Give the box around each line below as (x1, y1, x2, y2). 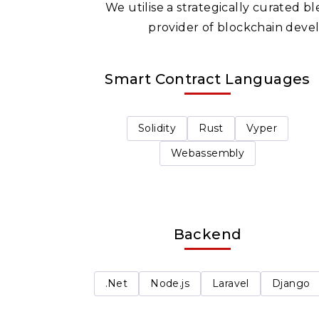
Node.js (150, 276, 190, 290)
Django (271, 276, 310, 290)
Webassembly (170, 147, 245, 159)
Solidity (138, 122, 177, 135)
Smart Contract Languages (105, 70, 310, 88)
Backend (173, 225, 242, 243)
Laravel (212, 276, 249, 290)
